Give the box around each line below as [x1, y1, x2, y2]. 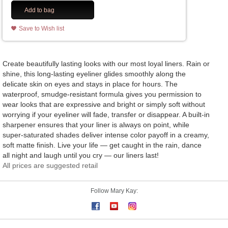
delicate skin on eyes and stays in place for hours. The [3, 80, 178, 89]
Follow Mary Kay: [90, 187, 138, 195]
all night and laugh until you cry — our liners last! [3, 151, 159, 160]
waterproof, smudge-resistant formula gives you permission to [3, 90, 202, 99]
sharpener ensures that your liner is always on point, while [3, 121, 189, 129]
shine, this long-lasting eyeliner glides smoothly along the [3, 70, 186, 78]
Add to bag [24, 7, 54, 14]
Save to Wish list [19, 25, 64, 33]
